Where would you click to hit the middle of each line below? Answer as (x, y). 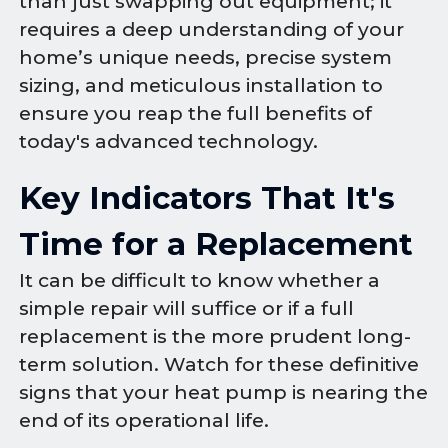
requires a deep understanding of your (212, 29)
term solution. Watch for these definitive (219, 365)
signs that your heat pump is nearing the (224, 393)
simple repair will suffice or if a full (187, 309)
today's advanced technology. (169, 141)
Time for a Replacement (216, 244)
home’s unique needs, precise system (206, 57)
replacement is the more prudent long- (215, 337)
